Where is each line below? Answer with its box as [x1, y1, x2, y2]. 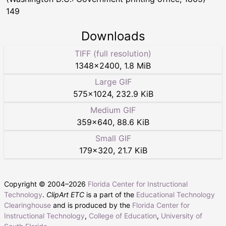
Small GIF [95, 133, 131, 143]
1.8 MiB [124, 60, 151, 71]
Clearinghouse [4, 200, 51, 209]
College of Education [89, 211, 157, 220]
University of [161, 211, 202, 220]
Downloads [81, 28, 145, 43]
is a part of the [84, 190, 136, 199]
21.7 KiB [117, 145, 147, 155]
